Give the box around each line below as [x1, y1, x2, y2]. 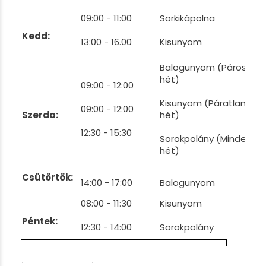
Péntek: [22, 215, 58, 227]
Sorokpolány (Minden [160, 132, 252, 145]
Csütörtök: [22, 171, 73, 183]
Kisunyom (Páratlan [160, 97, 246, 109]
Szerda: [22, 109, 58, 121]
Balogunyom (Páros [160, 61, 246, 74]
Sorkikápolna [160, 12, 215, 24]
